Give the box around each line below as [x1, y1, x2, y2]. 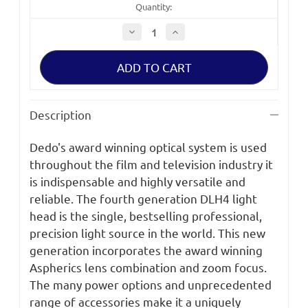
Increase [169, 24, 206, 37]
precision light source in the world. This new [30, 225, 265, 241]
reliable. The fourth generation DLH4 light [30, 191, 257, 206]
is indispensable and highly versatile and [30, 174, 245, 189]
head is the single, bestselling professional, [30, 208, 262, 223]
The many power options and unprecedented [30, 277, 272, 292]
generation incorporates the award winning [30, 243, 263, 258]
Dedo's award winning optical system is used [30, 140, 267, 155]
